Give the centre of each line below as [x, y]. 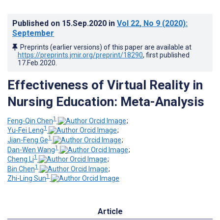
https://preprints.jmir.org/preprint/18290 [80, 55]
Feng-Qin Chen [30, 121]
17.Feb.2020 [37, 63]
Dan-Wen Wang [31, 150]
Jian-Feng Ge [28, 140]
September [33, 33]
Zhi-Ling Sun [27, 179]
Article [110, 212]
